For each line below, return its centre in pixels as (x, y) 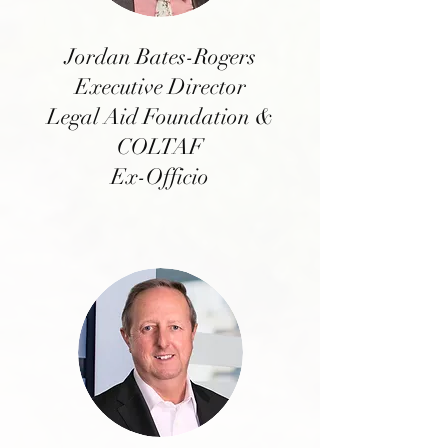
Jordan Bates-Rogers (160, 56)
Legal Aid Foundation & (160, 116)
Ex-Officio (160, 176)
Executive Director (160, 86)
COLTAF (160, 146)
